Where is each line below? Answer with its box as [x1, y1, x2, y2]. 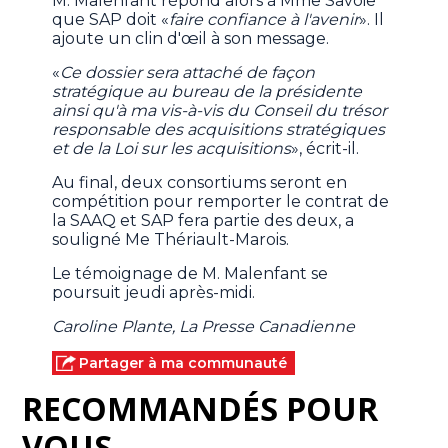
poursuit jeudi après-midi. [52, 283, 256, 303]
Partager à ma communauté [79, 354, 288, 373]
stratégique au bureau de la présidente [52, 82, 363, 102]
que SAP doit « [52, 10, 170, 30]
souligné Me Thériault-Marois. [52, 230, 290, 250]
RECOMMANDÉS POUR [22, 387, 379, 431]
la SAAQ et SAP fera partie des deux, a [52, 211, 355, 231]
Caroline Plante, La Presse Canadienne [52, 317, 356, 337]
